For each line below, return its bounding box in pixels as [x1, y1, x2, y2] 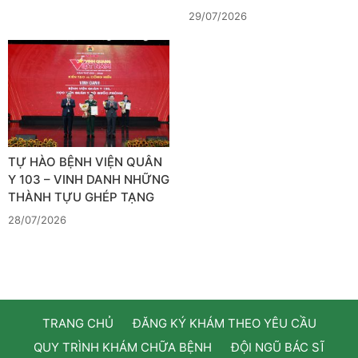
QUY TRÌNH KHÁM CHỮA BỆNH [33, 340, 212, 356]
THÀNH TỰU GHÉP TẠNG [8, 189, 154, 205]
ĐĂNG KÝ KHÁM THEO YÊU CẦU [132, 316, 316, 332]
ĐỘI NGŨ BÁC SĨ [230, 340, 325, 356]
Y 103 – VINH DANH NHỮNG [8, 172, 169, 188]
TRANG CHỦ [42, 316, 113, 332]
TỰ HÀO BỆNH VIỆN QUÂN [8, 154, 162, 170]
